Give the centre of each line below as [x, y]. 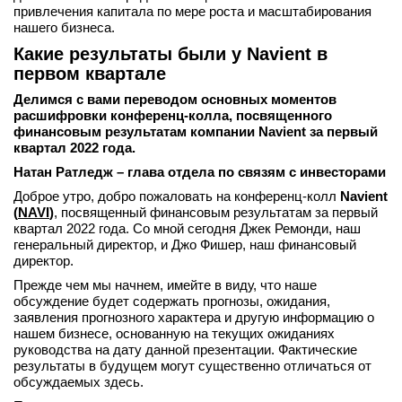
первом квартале [90, 74]
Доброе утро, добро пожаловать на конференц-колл [177, 196]
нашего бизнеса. [64, 27]
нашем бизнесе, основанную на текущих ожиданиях [174, 333]
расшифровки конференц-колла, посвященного [173, 115]
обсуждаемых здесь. [79, 382]
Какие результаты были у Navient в [170, 54]
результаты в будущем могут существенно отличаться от [192, 366]
